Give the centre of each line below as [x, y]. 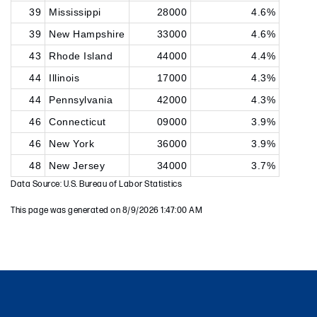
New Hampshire [87, 34]
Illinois [64, 78]
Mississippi [75, 12]
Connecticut [77, 122]
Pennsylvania [81, 100]
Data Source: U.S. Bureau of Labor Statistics [96, 184]
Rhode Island [81, 56]
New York [71, 144]
